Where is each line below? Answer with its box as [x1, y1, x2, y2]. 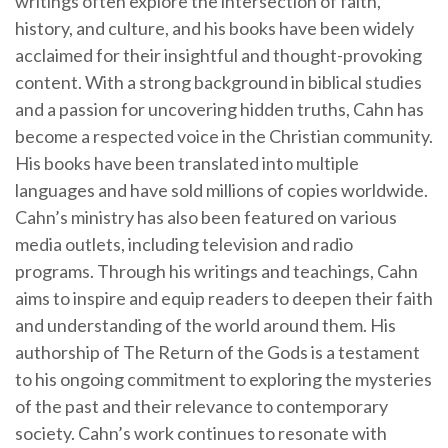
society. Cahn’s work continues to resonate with [15, 422, 387, 444]
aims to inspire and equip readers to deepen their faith [15, 287, 433, 309]
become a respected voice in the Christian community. [15, 125, 433, 147]
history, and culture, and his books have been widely [15, 17, 414, 39]
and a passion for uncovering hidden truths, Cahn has [15, 98, 424, 120]
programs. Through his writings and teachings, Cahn [15, 260, 418, 282]
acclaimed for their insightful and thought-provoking [15, 44, 422, 66]
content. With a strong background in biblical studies [15, 71, 422, 93]
